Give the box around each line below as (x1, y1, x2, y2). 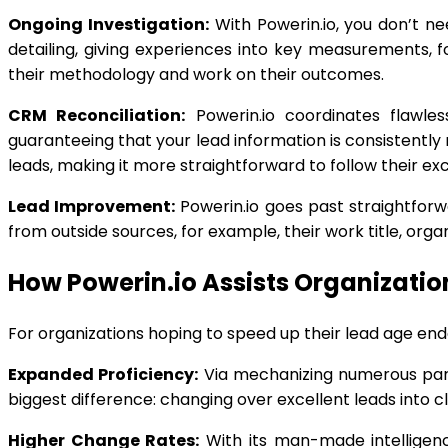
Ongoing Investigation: (8, 12, 209, 36)
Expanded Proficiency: (8, 363, 199, 387)
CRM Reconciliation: (8, 103, 186, 127)
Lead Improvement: (8, 194, 176, 218)
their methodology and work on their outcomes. (8, 62, 384, 86)
